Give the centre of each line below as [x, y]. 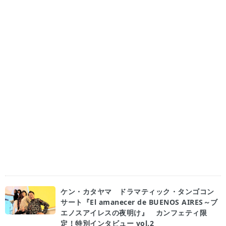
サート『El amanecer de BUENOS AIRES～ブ [139, 202]
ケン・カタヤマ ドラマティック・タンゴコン [137, 191]
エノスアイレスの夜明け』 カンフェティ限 [134, 213]
